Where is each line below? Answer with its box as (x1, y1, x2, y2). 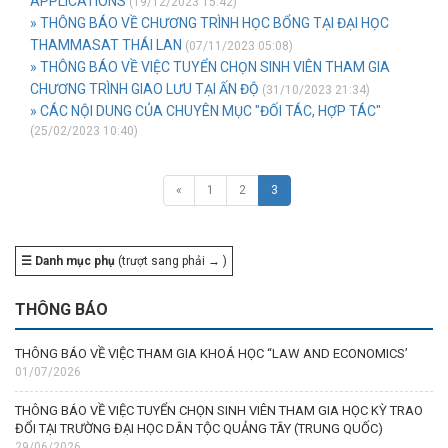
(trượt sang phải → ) (115, 254, 227, 268)
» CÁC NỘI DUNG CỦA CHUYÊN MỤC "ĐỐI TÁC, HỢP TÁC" (30, 103, 381, 119)
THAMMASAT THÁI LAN (30, 37, 185, 53)
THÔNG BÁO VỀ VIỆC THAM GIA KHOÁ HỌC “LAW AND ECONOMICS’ (15, 346, 408, 361)
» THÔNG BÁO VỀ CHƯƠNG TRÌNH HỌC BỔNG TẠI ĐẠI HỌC (30, 15, 389, 31)
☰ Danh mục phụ (21, 254, 115, 268)
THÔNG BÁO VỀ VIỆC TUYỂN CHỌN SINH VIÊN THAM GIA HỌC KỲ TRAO (15, 403, 423, 418)
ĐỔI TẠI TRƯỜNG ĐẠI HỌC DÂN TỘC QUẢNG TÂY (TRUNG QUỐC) (15, 421, 383, 436)
